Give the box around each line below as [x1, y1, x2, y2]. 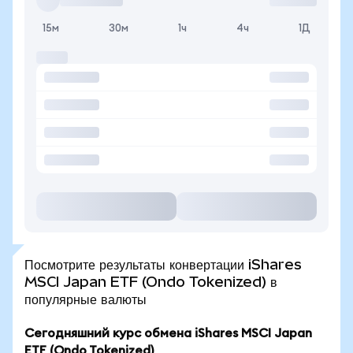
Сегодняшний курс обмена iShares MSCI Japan [24, 327, 312, 340]
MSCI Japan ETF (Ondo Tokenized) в [24, 273, 277, 290]
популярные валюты [24, 291, 147, 307]
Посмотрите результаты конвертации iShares [24, 256, 302, 273]
